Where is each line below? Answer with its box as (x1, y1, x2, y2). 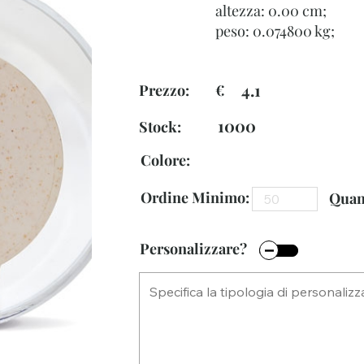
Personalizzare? (140, 239, 247, 259)
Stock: (139, 117, 181, 137)
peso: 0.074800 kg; (215, 21, 335, 41)
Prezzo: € (139, 80, 225, 101)
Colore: (141, 150, 190, 171)
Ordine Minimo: (141, 188, 249, 208)
